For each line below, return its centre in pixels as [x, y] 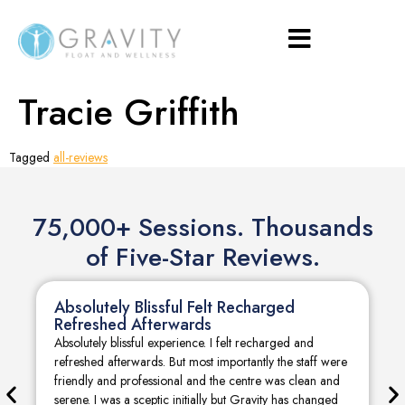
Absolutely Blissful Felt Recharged [174, 307]
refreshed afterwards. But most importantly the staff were [201, 362]
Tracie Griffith [129, 112]
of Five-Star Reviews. [202, 257]
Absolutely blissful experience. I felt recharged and [184, 343]
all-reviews [80, 157]
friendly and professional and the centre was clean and [197, 381]
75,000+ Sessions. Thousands [202, 227]
